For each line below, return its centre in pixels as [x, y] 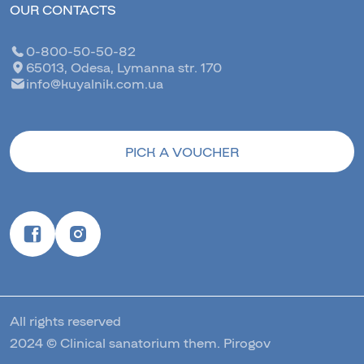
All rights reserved [65, 321]
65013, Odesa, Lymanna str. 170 [124, 67]
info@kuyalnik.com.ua [95, 84]
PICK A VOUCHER [182, 152]
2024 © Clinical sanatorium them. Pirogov [140, 343]
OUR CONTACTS [63, 10]
